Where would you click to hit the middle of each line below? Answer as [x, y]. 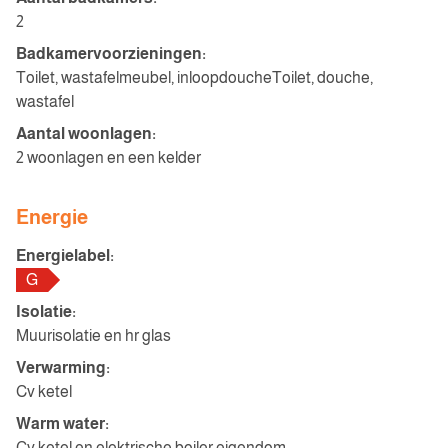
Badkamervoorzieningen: [111, 53]
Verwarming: [63, 367]
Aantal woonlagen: [86, 133]
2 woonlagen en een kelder [108, 157]
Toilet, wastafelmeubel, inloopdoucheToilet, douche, [194, 77]
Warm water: [62, 423]
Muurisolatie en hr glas [93, 335]
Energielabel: [65, 255]
